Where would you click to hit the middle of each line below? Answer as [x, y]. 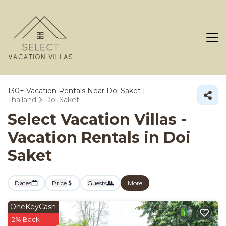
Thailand [22, 100]
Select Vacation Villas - [97, 120]
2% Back [26, 220]
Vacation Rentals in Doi [99, 138]
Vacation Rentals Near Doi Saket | [85, 91]
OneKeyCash [33, 207]
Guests [97, 183]
